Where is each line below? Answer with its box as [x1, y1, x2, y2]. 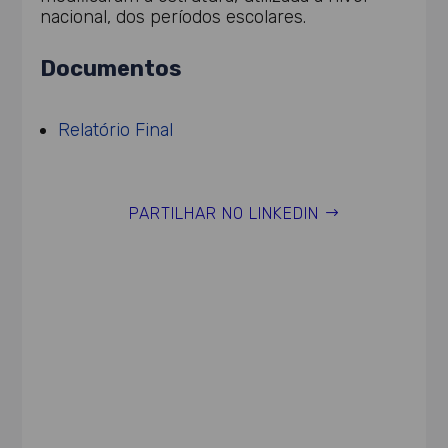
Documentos [40, 55, 183, 83]
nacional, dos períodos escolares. [40, 6, 307, 29]
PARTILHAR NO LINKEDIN [129, 204, 319, 224]
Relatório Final [58, 118, 174, 141]
